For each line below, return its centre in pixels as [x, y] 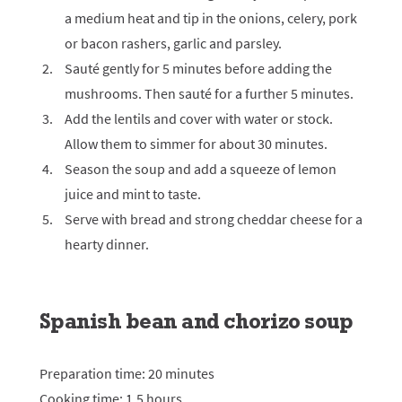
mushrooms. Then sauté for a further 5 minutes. [209, 93]
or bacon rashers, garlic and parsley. [173, 43]
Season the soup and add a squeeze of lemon [201, 169]
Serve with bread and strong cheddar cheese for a [214, 219]
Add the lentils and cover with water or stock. [199, 118]
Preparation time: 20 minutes [127, 373]
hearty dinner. [107, 244]
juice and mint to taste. [133, 194]
